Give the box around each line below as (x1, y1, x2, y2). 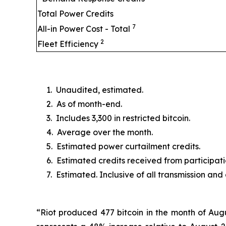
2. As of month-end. (46, 98, 122, 109)
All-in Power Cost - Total (37, 23, 132, 34)
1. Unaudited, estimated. (46, 84, 143, 95)
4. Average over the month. (46, 127, 153, 137)
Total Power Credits (37, 8, 114, 19)
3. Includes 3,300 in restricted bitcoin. (46, 112, 190, 123)
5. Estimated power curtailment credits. (46, 141, 200, 151)
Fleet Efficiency (37, 38, 100, 49)
